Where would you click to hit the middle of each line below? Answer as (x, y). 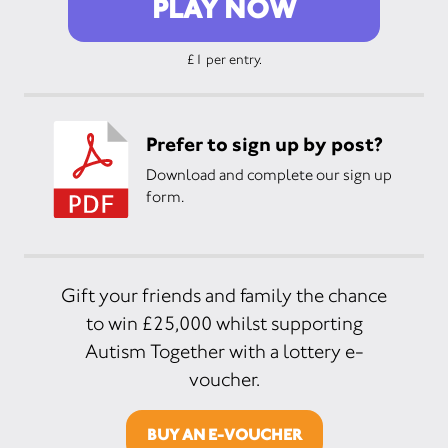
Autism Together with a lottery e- (224, 351)
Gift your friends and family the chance (224, 295)
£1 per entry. (224, 58)
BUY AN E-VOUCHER (224, 434)
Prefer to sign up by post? (264, 144)
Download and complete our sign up (269, 175)
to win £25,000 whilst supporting (224, 323)
